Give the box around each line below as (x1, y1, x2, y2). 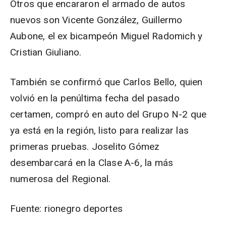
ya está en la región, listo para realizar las (10, 125, 189, 136)
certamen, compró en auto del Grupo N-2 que (10, 108, 207, 120)
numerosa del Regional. (10, 173, 111, 185)
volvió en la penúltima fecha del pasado (10, 92, 180, 104)
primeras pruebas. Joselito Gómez (10, 141, 160, 152)
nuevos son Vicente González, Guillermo (10, 14, 183, 26)
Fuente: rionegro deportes (10, 203, 123, 214)
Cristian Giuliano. (10, 46, 82, 58)
